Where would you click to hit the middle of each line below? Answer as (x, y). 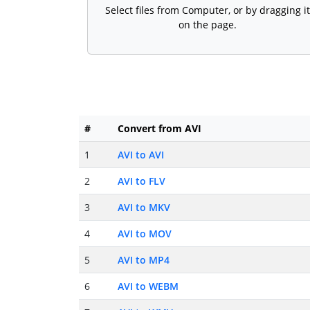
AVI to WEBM (148, 286)
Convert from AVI (159, 129)
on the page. (208, 25)
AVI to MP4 (144, 260)
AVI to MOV (145, 234)
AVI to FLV (142, 181)
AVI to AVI (141, 155)
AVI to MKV (144, 208)
